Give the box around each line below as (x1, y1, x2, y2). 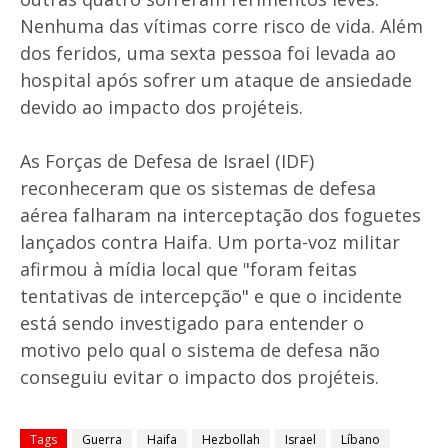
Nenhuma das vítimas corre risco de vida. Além (20, 14, 423, 39)
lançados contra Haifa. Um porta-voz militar (20, 230, 400, 255)
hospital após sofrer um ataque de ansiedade (20, 68, 412, 93)
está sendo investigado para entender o (20, 311, 364, 336)
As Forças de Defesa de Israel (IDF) (20, 149, 314, 174)
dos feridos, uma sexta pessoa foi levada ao (20, 41, 396, 66)
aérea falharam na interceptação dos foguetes (20, 203, 421, 228)
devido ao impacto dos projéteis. (20, 95, 303, 120)
